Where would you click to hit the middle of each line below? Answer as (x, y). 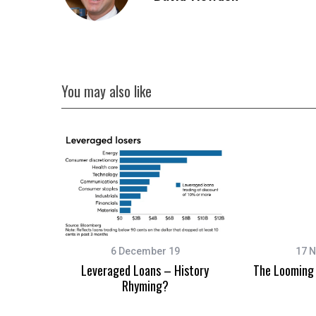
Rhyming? (145, 286)
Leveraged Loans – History (145, 271)
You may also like (107, 92)
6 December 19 (145, 251)
